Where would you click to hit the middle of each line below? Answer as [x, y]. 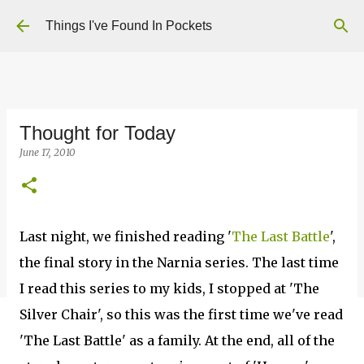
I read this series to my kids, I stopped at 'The [169, 288]
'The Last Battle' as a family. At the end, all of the [177, 340]
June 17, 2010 [48, 152]
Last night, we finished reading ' [126, 236]
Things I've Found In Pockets [129, 26]
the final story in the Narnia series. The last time [179, 262]
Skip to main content [182, 20]
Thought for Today [97, 133]
